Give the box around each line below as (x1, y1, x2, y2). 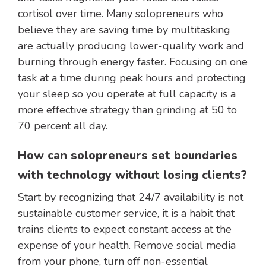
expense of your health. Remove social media (18, 238, 236, 253)
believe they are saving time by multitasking (18, 23, 230, 37)
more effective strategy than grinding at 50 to (18, 103, 237, 118)
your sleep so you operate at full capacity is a (18, 87, 236, 102)
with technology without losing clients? (18, 167, 247, 183)
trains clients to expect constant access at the (18, 222, 232, 237)
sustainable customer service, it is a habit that (18, 206, 235, 221)
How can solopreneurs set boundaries (18, 147, 237, 164)
